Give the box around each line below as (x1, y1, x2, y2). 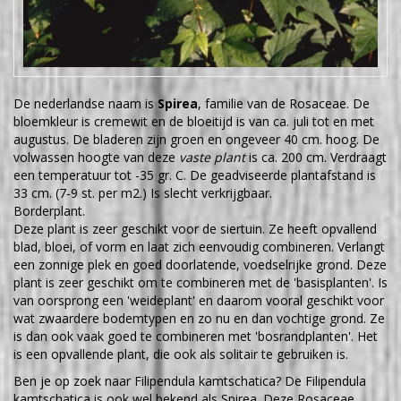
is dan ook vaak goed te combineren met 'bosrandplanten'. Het (13, 327, 378, 345)
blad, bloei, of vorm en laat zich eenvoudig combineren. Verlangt (13, 237, 385, 255)
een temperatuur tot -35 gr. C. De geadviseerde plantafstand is (13, 166, 376, 183)
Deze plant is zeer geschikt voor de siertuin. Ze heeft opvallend (13, 219, 377, 237)
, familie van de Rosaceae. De (198, 94, 370, 112)
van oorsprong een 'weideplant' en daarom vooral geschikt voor (13, 291, 384, 309)
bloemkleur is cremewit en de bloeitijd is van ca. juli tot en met (13, 112, 374, 130)
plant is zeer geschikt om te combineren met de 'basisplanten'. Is (13, 273, 388, 291)
